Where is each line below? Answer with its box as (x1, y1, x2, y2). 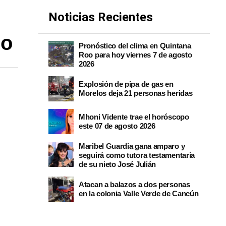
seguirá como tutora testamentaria (79, 151, 195, 159)
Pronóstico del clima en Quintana (79, 41, 191, 50)
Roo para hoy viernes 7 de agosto (79, 50, 192, 59)
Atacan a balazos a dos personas (79, 180, 190, 189)
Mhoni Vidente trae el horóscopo (79, 112, 189, 121)
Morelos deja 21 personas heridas (79, 89, 195, 97)
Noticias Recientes (48, 10, 153, 24)
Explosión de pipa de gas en (79, 80, 174, 88)
